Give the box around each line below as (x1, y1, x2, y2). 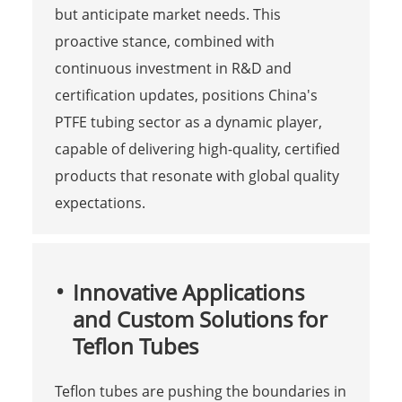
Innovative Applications (72, 276, 304, 307)
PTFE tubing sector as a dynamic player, (54, 111, 322, 132)
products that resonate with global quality (54, 165, 339, 186)
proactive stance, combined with (54, 31, 275, 51)
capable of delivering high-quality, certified (54, 138, 340, 159)
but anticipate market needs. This (54, 4, 281, 24)
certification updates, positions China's (54, 84, 318, 105)
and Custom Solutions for (72, 303, 328, 334)
